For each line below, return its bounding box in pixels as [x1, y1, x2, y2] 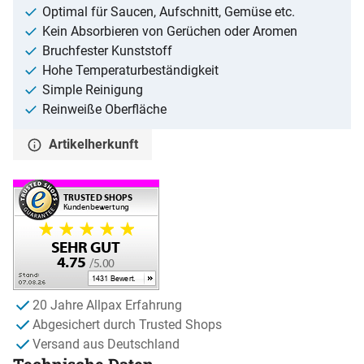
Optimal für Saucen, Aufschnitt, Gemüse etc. [42, 3, 295, 19]
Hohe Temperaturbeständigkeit [42, 62, 219, 78]
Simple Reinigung [42, 81, 143, 97]
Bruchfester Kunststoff [42, 42, 172, 58]
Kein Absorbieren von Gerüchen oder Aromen [42, 23, 297, 39]
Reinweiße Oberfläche [42, 101, 167, 117]
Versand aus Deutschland [32, 336, 180, 352]
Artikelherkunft [49, 136, 139, 152]
